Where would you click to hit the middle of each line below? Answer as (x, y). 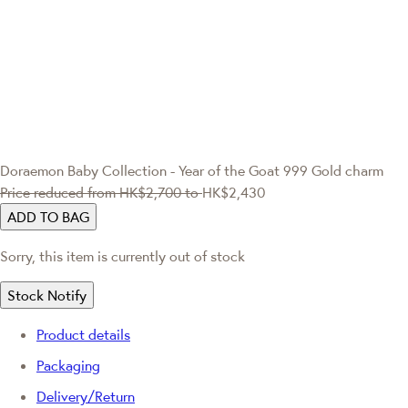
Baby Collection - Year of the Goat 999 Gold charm (225, 170)
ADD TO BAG (48, 216)
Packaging (68, 365)
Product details (83, 334)
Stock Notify (47, 295)
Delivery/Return (86, 396)
